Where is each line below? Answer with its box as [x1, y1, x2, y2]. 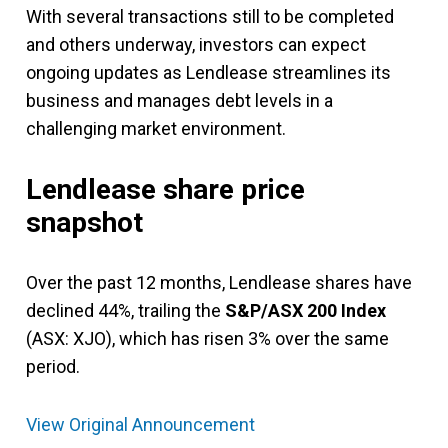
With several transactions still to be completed [26, 5, 394, 27]
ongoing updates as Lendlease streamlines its [26, 61, 391, 83]
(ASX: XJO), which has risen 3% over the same [26, 327, 389, 349]
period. [26, 355, 80, 377]
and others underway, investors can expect [26, 33, 366, 55]
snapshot [26, 205, 143, 239]
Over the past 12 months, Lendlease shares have [26, 271, 412, 293]
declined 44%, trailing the [26, 299, 225, 321]
